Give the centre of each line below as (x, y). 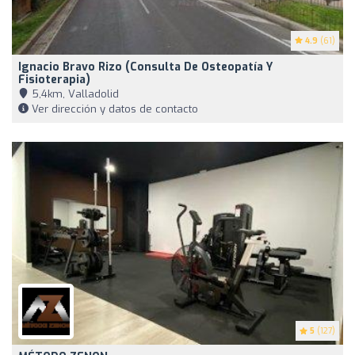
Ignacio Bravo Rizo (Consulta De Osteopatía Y (145, 67)
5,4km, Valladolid (74, 94)
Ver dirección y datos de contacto (113, 109)
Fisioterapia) (54, 79)
